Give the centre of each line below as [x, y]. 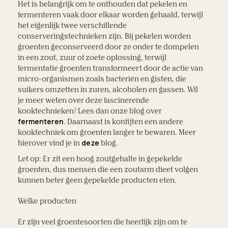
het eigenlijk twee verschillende [72, 26]
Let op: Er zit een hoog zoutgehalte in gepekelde [100, 159]
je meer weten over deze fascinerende [83, 101]
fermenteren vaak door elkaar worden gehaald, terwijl [110, 15]
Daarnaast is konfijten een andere [125, 122]
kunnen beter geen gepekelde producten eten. [98, 180]
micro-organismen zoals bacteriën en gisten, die [102, 79]
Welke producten [47, 201]
